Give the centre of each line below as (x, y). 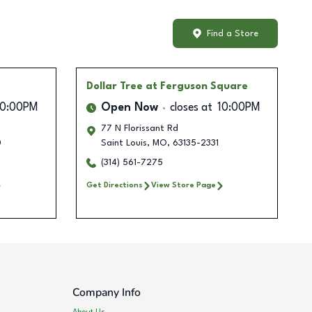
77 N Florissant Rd (139, 129)
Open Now (129, 108)
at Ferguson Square (196, 87)
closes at (191, 108)
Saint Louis (124, 143)
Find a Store (233, 33)
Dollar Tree (114, 87)
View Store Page (183, 186)
